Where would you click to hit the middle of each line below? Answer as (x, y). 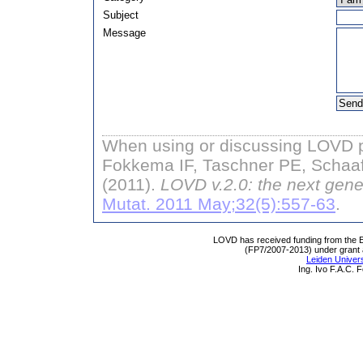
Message (124, 33)
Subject (121, 15)
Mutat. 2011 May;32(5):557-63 (219, 204)
